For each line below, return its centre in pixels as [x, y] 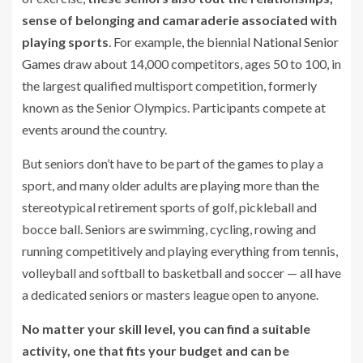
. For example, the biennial [181, 41]
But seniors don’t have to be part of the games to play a [173, 163]
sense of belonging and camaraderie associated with [179, 19]
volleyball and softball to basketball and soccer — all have [181, 272]
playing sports [65, 41]
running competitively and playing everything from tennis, [180, 250]
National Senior [296, 41]
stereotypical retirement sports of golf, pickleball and [169, 207]
